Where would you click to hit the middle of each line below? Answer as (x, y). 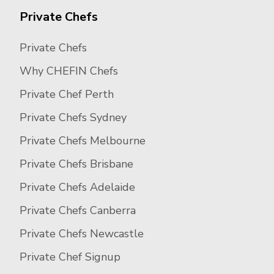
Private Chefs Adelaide (77, 187)
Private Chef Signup (70, 257)
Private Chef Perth (67, 94)
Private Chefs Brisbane (76, 164)
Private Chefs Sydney (73, 118)
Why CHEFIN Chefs (69, 71)
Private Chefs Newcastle (82, 234)
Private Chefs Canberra (78, 211)
